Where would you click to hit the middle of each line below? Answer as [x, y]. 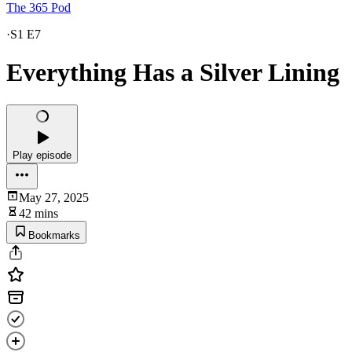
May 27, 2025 [54, 197]
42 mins [38, 213]
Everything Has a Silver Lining [173, 73]
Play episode [42, 155]
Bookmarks [54, 235]
